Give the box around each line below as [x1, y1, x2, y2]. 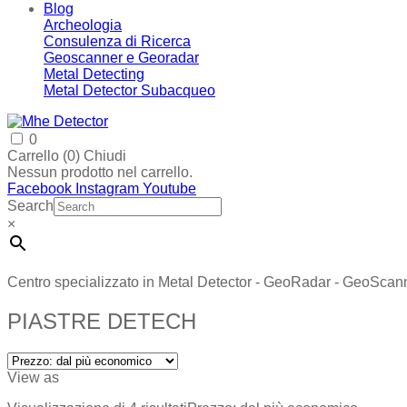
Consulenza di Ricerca [44, 34, 191, 49]
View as [7, 369, 59, 385]
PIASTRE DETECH [7, 308, 196, 333]
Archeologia [44, 17, 122, 33]
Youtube [143, 181, 196, 196]
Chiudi [84, 148, 126, 164]
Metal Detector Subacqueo [44, 83, 215, 98]
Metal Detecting [44, 66, 144, 82]
